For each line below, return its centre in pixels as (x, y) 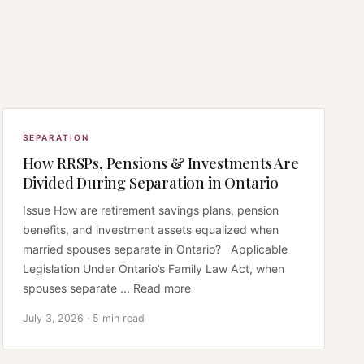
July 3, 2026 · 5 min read (83, 318)
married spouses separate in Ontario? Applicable (155, 249)
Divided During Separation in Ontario (151, 182)
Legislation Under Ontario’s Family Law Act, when (153, 268)
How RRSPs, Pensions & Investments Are (160, 162)
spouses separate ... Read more (106, 288)
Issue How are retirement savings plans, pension (150, 210)
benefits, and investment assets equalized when (150, 229)
